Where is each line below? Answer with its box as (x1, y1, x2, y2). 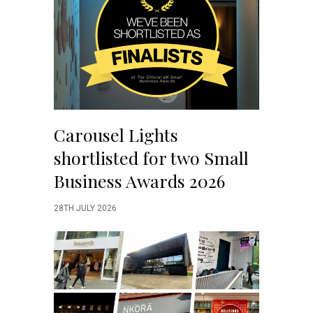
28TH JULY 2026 (54, 203, 117, 213)
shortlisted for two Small (54, 145, 249, 169)
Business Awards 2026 (54, 168, 225, 192)
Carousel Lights (54, 122, 178, 146)
